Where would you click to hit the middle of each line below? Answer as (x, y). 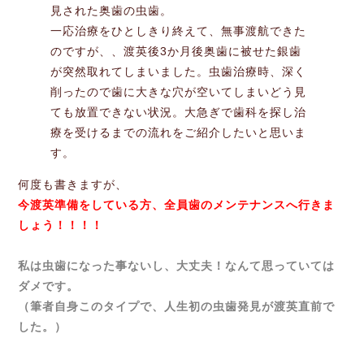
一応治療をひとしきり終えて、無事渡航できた (179, 30)
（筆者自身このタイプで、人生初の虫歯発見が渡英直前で (177, 306)
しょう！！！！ (61, 225)
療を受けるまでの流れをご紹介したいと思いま (179, 132)
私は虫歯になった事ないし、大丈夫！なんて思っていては (177, 265)
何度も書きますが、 (73, 184)
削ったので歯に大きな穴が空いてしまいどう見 (179, 91)
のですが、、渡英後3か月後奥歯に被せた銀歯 (176, 51)
